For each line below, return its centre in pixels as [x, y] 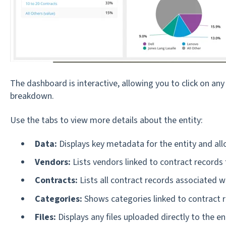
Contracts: [57, 181]
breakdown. [32, 96]
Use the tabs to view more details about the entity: [106, 120]
